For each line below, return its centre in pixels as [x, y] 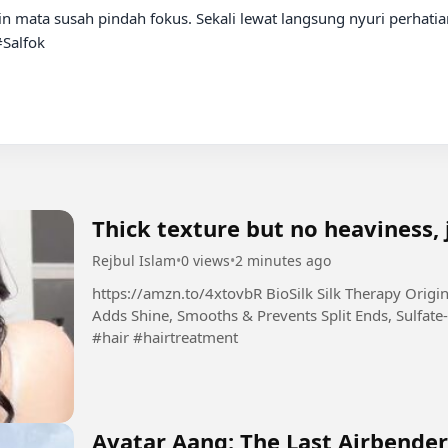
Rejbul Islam [134, 260]
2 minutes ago [283, 260]
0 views [205, 260]
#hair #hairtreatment [165, 336]
